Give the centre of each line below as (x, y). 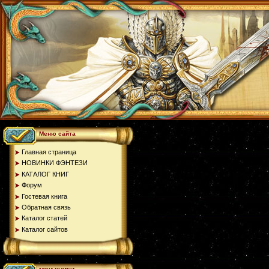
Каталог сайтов (45, 229)
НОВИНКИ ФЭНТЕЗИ (55, 163)
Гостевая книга (44, 196)
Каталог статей (44, 218)
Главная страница (49, 152)
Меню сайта (57, 134)
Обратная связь (46, 207)
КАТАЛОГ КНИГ (45, 174)
